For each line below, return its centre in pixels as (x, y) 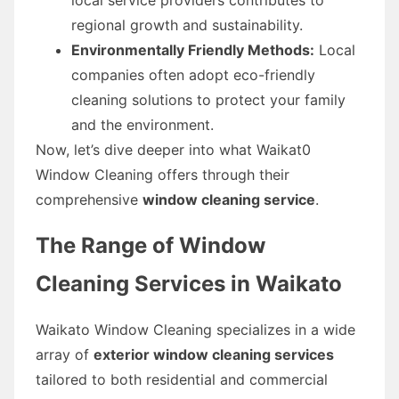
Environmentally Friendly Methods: (193, 49)
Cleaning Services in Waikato (189, 283)
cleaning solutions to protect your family (208, 99)
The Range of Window (151, 245)
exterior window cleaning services (214, 354)
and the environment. (142, 124)
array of (65, 354)
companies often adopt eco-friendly (193, 74)
